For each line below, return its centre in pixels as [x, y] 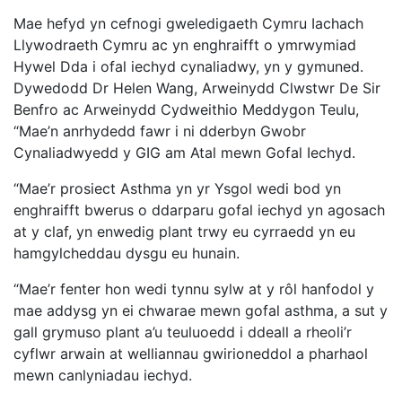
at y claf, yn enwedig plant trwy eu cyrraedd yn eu [184, 232]
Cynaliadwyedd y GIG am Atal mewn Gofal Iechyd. [184, 153]
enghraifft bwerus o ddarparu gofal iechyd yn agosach [199, 210]
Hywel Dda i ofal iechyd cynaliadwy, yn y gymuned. [188, 67]
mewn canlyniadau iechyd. [103, 376]
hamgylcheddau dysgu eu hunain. [127, 253]
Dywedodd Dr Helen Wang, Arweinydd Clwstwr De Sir [197, 88]
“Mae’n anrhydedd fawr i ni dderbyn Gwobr [160, 131]
